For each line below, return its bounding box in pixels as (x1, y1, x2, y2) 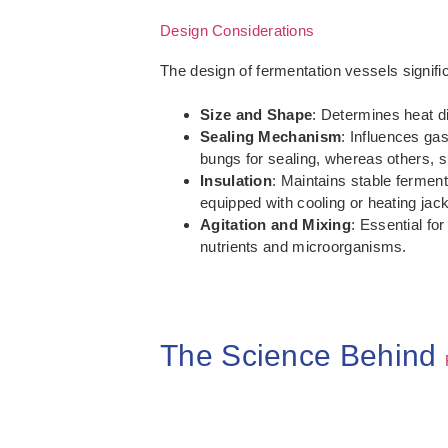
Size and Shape (200, 106, 313, 124)
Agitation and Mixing (200, 216, 351, 234)
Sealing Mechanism (200, 128, 342, 146)
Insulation (200, 172, 272, 190)
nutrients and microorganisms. (200, 238, 407, 256)
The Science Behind (160, 339, 445, 373)
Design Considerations (160, 22, 315, 40)
